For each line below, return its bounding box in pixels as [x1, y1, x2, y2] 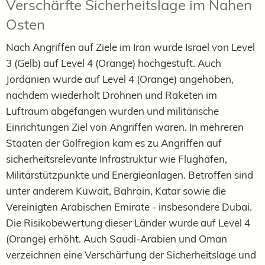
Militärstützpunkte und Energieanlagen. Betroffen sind [6, 169, 253, 182]
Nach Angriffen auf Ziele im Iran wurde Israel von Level [6, 41, 255, 54]
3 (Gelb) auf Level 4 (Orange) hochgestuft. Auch [6, 57, 221, 70]
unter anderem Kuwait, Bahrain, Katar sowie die [6, 185, 226, 198]
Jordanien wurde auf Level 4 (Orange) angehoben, [6, 73, 234, 86]
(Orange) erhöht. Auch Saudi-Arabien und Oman [6, 232, 227, 245]
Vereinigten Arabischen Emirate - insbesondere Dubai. [6, 201, 252, 214]
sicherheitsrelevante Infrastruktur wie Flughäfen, [6, 153, 227, 166]
